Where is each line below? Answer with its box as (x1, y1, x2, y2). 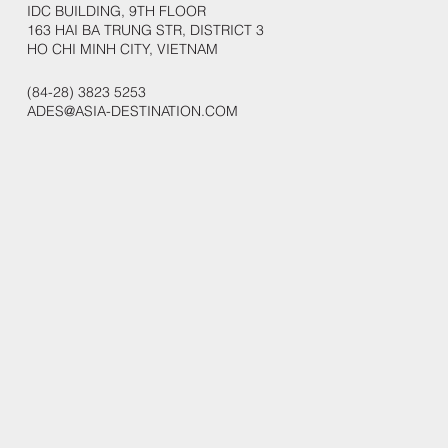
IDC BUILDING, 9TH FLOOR (26, 2, 206, 21)
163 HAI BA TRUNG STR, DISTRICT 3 (26, 21, 264, 40)
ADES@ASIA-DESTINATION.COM (26, 102, 238, 121)
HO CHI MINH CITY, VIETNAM (26, 40, 218, 59)
